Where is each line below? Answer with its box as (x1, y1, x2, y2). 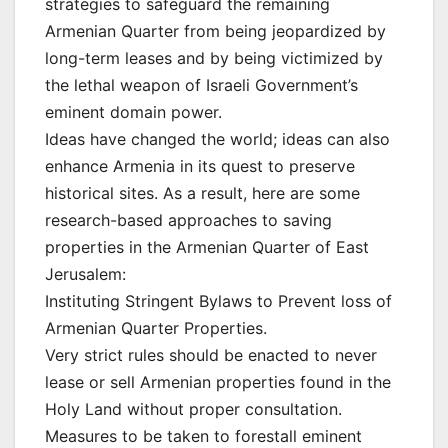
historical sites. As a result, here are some (45, 183, 360, 204)
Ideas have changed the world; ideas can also (45, 129, 390, 150)
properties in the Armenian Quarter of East (45, 237, 369, 258)
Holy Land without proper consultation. (45, 399, 342, 420)
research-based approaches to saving (45, 210, 332, 231)
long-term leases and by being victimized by (45, 48, 383, 69)
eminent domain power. (45, 102, 222, 123)
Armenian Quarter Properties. (45, 318, 267, 339)
